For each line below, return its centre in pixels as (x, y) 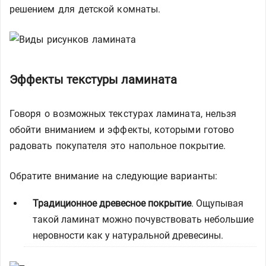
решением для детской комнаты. (85, 9)
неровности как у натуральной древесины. (128, 235)
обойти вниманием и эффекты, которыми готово (122, 130)
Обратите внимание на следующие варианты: (113, 176)
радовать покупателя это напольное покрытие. (118, 146)
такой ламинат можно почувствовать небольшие (143, 219)
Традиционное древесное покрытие (112, 203)
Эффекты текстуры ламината (93, 80)
